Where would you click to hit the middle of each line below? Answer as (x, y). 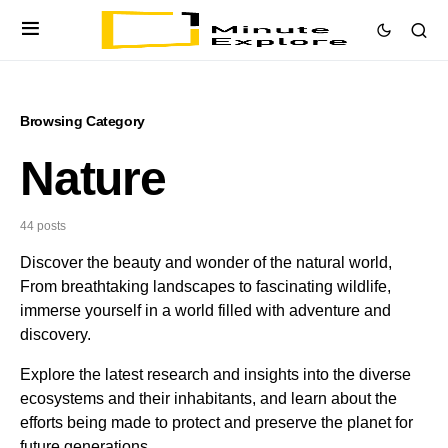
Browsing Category (83, 121)
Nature (93, 178)
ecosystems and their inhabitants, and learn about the (208, 398)
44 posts (43, 226)
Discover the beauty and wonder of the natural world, (206, 262)
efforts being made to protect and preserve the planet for (216, 422)
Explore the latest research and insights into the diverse (215, 374)
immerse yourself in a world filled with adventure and (205, 310)
